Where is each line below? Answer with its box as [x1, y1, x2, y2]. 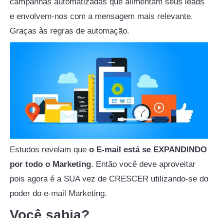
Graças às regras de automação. [10, 26, 129, 36]
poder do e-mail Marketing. [10, 189, 107, 199]
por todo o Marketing [10, 160, 91, 169]
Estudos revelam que [10, 145, 87, 155]
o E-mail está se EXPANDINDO [87, 145, 207, 155]
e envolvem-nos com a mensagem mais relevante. [10, 11, 193, 21]
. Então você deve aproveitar [91, 160, 196, 169]
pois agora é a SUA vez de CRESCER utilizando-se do [10, 174, 208, 184]
